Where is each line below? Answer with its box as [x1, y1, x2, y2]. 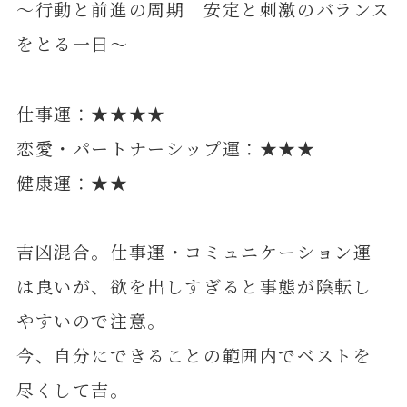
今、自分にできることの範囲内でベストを [15, 342, 372, 367]
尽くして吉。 [15, 376, 129, 402]
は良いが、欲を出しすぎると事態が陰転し [15, 273, 372, 298]
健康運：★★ [15, 169, 129, 194]
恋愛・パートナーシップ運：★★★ [15, 134, 316, 160]
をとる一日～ [15, 31, 129, 56]
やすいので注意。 [15, 307, 166, 333]
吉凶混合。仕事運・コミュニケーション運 [15, 238, 372, 263]
